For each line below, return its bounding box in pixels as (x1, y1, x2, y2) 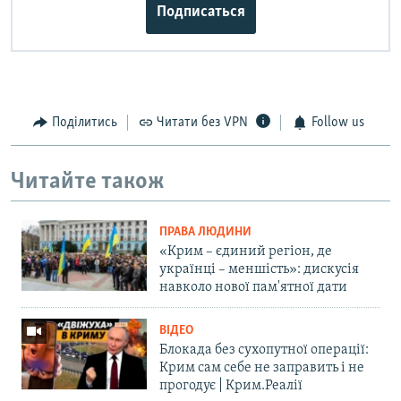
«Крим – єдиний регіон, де (159, 244, 332, 260)
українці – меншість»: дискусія (159, 262, 359, 277)
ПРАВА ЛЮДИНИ (159, 226, 252, 240)
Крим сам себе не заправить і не (159, 361, 364, 376)
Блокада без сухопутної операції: (159, 343, 369, 358)
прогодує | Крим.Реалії (159, 379, 303, 394)
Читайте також (11, 169, 165, 194)
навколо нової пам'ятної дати (159, 280, 347, 295)
